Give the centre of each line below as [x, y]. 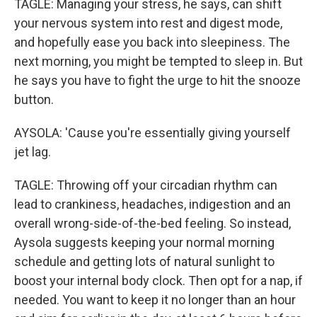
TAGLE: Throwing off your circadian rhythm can [146, 185]
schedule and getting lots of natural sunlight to [144, 261]
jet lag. [33, 152]
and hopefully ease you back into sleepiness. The [152, 42]
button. [34, 99]
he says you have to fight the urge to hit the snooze [157, 80]
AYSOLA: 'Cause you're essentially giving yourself [152, 133]
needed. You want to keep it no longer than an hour [155, 300]
